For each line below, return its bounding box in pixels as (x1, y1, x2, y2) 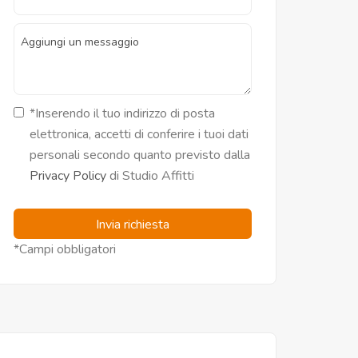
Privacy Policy (30, 167, 106, 185)
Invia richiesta (96, 216, 169, 234)
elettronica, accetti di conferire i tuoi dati (30, 125, 249, 144)
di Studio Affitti (106, 167, 194, 185)
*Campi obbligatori (14, 241, 116, 259)
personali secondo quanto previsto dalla (30, 146, 250, 165)
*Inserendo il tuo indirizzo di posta (30, 105, 215, 123)
